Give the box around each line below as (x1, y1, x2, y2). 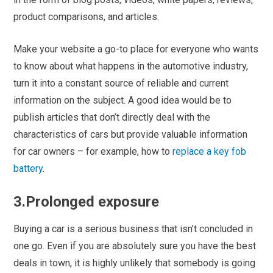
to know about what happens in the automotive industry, (13, 60, 249, 73)
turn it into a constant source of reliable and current (13, 77, 229, 90)
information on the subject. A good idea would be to (13, 94, 232, 107)
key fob (214, 146, 247, 158)
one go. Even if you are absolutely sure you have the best (13, 240, 257, 252)
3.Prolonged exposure (13, 193, 160, 211)
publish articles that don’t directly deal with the (13, 112, 211, 124)
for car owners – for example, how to (13, 146, 173, 158)
